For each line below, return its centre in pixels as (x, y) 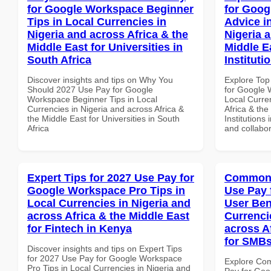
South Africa (59, 60)
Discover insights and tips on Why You (100, 80)
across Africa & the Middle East (108, 216)
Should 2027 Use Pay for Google (90, 89)
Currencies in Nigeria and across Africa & (106, 109)
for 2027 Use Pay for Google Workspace (105, 258)
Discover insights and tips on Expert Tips (105, 248)
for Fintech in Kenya (80, 228)
